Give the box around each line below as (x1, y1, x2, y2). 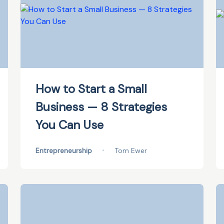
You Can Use (35, 117, 103, 132)
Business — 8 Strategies (35, 99, 167, 114)
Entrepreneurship (35, 146, 92, 155)
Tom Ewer (114, 146, 147, 155)
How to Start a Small (35, 81, 147, 96)
